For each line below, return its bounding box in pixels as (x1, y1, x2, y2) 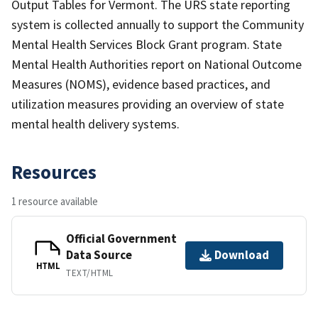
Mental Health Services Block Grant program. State (11, 35, 282, 53)
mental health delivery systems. (11, 115, 180, 132)
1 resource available (11, 194, 98, 208)
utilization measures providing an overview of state (11, 95, 284, 112)
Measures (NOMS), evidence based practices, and (11, 75, 270, 92)
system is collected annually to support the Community (11, 16, 304, 33)
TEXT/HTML (66, 266, 114, 279)
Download (214, 247, 269, 263)
